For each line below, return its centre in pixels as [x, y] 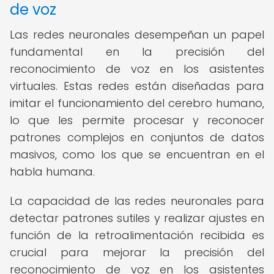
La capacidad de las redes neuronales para [137, 201]
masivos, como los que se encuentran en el [137, 154]
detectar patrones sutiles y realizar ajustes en [137, 218]
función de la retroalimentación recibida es [137, 235]
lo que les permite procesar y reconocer [137, 120]
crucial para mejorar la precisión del [137, 252]
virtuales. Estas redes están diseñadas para [137, 86]
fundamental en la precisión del [137, 52]
